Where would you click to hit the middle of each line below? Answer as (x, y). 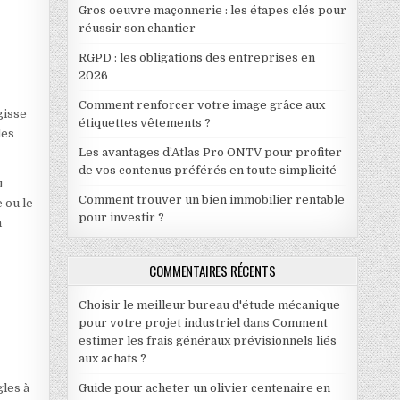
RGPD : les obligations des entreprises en (196, 57)
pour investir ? (121, 217)
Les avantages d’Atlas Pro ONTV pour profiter (210, 152)
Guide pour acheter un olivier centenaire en (204, 387)
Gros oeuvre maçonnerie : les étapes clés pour (212, 10)
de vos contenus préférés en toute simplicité (207, 170)
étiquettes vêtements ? (144, 122)
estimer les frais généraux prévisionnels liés (207, 340)
